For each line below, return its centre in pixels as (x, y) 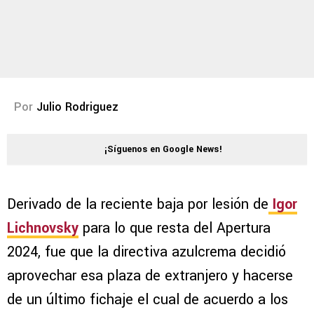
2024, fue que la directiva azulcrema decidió (146, 252)
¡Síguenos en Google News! (163, 150)
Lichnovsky (43, 228)
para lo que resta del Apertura (175, 228)
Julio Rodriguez (77, 107)
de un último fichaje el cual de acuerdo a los (148, 300)
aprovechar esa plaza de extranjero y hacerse (150, 276)
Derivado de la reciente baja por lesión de (138, 205)
